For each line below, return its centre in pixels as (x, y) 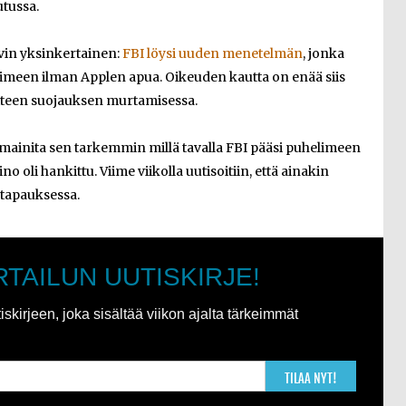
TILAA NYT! (311, 378)
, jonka (324, 53)
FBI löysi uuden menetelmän (213, 53)
